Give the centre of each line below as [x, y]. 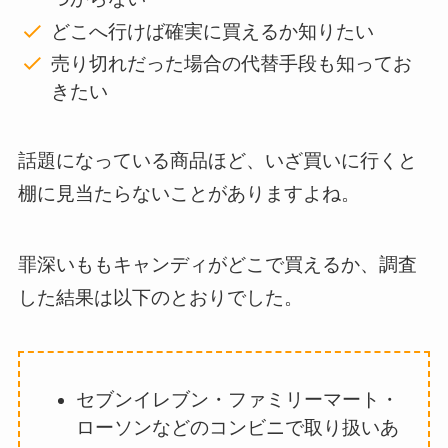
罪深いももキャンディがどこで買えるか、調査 [217, 264]
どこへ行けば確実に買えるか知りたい [212, 31]
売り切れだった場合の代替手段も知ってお [231, 64]
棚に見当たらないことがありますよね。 [188, 193]
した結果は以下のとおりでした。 [160, 297]
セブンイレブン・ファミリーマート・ [238, 400]
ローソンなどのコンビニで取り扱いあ [238, 428]
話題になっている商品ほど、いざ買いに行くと [217, 160]
